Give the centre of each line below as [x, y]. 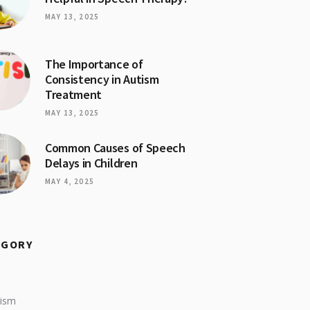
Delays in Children [91, 163]
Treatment [74, 94]
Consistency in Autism [102, 79]
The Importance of [94, 64]
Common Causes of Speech [115, 148]
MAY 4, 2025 [70, 182]
